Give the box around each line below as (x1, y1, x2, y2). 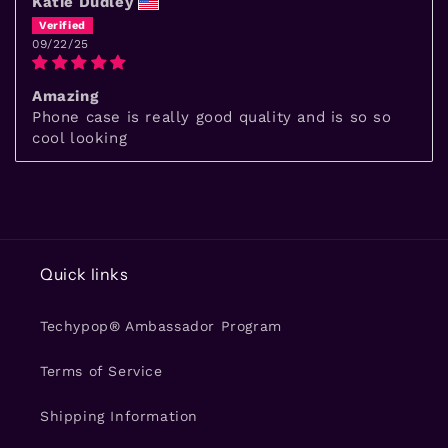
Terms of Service (40, 363, 163, 379)
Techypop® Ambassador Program (40, 318, 282, 334)
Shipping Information (40, 408, 198, 424)
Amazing (32, 86, 99, 105)
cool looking (32, 128, 128, 147)
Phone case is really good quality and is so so (32, 107, 392, 126)
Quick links (40, 264, 129, 284)
